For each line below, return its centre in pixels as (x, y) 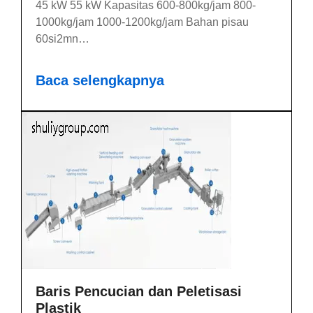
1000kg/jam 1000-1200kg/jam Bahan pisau (142, 22)
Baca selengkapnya (100, 80)
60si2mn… (63, 38)
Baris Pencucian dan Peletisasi (139, 291)
